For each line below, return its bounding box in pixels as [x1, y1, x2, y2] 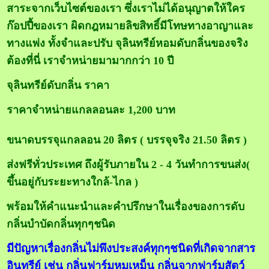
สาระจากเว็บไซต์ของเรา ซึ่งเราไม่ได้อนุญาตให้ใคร [7, 2, 246, 14]
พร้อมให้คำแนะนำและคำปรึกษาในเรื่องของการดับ [7, 200, 245, 213]
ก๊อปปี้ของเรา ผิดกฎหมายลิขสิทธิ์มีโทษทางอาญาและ [7, 19, 254, 32]
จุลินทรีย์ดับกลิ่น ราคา [7, 79, 110, 91]
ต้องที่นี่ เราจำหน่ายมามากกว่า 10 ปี [7, 54, 174, 67]
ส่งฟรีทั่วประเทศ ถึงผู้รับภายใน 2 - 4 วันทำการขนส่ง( [7, 158, 250, 171]
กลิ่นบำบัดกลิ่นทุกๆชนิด [7, 217, 116, 230]
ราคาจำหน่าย [7, 103, 72, 116]
